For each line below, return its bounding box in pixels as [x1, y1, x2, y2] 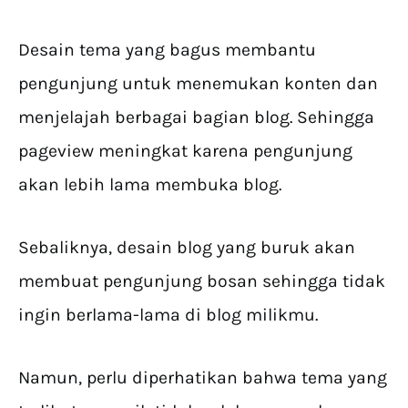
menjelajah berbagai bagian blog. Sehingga [18, 107, 374, 128]
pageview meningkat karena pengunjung [18, 140, 352, 162]
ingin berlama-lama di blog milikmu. [18, 304, 318, 326]
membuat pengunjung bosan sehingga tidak [18, 270, 385, 292]
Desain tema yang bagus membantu [18, 39, 316, 61]
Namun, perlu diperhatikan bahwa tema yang [18, 367, 387, 389]
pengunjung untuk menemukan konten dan [18, 73, 378, 95]
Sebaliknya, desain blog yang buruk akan [18, 237, 355, 259]
